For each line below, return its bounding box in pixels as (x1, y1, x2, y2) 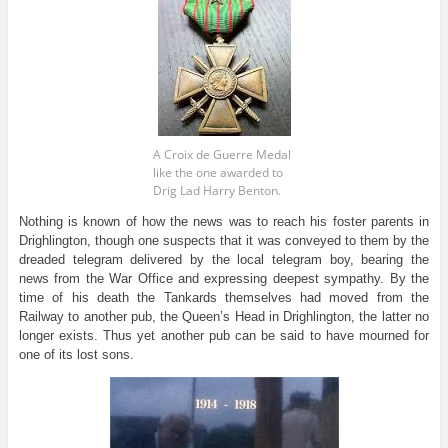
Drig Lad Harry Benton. (152, 182, 281, 200)
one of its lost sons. (18, 347, 134, 363)
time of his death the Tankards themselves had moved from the (18, 290, 430, 306)
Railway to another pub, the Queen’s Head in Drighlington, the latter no (18, 309, 430, 325)
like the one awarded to (152, 164, 283, 182)
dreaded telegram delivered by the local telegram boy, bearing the (18, 252, 430, 268)
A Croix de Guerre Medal (152, 146, 291, 164)
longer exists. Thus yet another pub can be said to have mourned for (18, 328, 430, 344)
